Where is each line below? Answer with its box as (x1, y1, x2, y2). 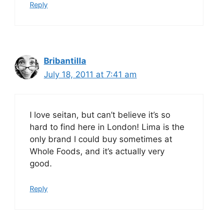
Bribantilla (44, 55, 86, 66)
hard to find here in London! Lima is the (30, 122, 184, 132)
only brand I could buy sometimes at (30, 134, 172, 145)
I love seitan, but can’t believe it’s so (30, 110, 170, 120)
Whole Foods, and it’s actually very (30, 146, 164, 157)
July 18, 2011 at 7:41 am (44, 69, 137, 79)
